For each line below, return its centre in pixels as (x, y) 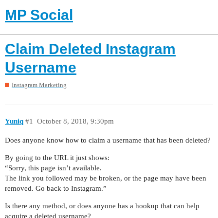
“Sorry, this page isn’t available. (53, 168)
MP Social (39, 15)
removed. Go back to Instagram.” (56, 189)
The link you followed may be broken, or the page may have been (106, 178)
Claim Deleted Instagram (90, 49)
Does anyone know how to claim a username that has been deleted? (108, 140)
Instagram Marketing (39, 85)
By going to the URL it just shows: (57, 158)
